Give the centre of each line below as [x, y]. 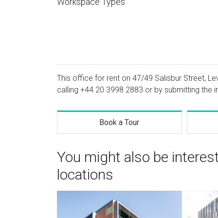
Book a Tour [119, 122]
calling [69, 90]
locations [85, 174]
